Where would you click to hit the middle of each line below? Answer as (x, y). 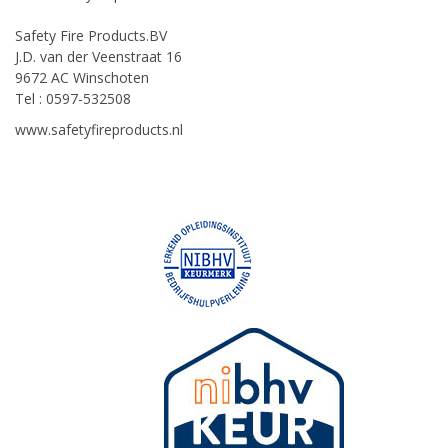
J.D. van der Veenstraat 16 (98, 56)
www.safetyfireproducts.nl (99, 129)
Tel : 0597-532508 (73, 98)
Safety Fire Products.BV (91, 35)
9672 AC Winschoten (82, 77)
